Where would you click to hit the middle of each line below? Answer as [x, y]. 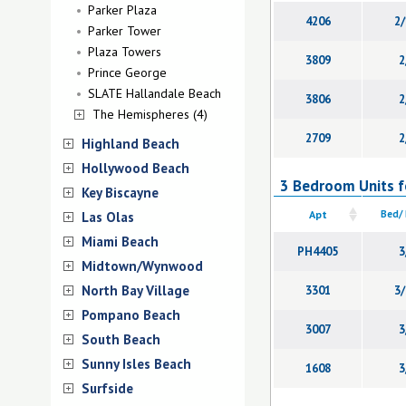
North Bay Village [135, 290]
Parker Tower [125, 31]
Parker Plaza [122, 10]
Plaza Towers [125, 52]
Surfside [107, 388]
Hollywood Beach [135, 168]
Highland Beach [130, 144]
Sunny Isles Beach [136, 364]
